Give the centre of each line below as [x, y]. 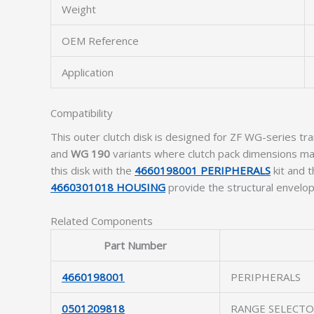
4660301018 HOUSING [108, 187]
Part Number [135, 245]
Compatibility [82, 112]
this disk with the [93, 170]
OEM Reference [100, 41]
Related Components [102, 221]
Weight [79, 9]
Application [88, 72]
